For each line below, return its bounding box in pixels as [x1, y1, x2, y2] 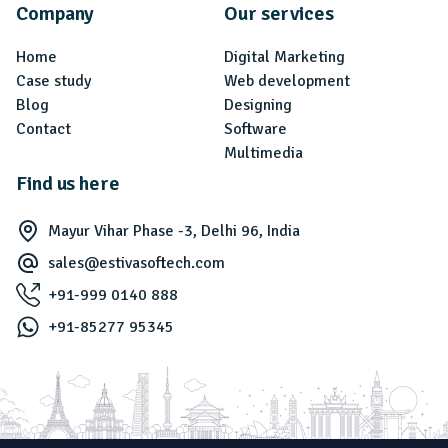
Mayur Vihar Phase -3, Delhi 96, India [48, 220, 300, 241]
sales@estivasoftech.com [48, 252, 225, 273]
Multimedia [224, 142, 303, 163]
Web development [224, 70, 350, 91]
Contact [16, 118, 71, 139]
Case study [16, 70, 91, 91]
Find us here [16, 170, 120, 196]
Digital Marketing [224, 46, 345, 67]
